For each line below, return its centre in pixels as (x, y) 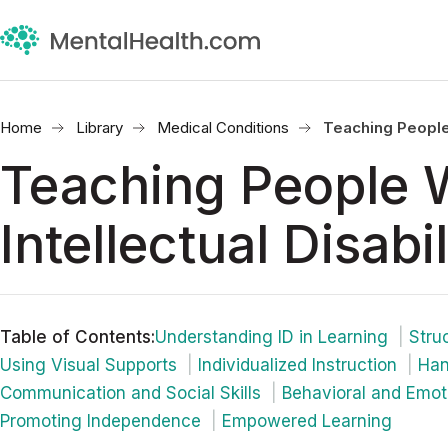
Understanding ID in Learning (271, 337)
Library (99, 127)
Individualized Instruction (297, 365)
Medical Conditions (223, 127)
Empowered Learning (307, 421)
